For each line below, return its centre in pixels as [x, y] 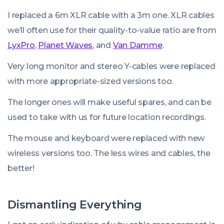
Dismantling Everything [75, 205]
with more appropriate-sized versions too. [90, 81]
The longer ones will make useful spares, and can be [109, 102]
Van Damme [137, 45]
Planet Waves [65, 45]
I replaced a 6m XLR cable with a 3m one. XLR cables [111, 15]
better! [21, 168]
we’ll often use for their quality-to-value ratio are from [112, 30]
